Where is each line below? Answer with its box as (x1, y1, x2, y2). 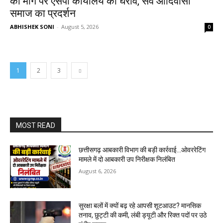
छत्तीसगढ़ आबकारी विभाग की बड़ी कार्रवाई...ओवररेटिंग (79, 146, 206, 154)
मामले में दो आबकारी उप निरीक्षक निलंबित (79, 155, 176, 163)
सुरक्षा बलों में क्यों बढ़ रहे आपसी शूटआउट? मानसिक (79, 201, 202, 210)
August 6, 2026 (79, 167, 116, 175)
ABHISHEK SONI (10, 23, 54, 30)
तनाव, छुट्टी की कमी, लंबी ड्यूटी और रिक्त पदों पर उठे (79, 211, 207, 219)
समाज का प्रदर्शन (10, 7, 76, 19)
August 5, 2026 (61, 23, 99, 30)
